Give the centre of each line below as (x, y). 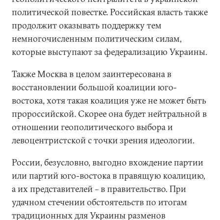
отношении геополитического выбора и (92, 127)
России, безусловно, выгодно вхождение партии (108, 162)
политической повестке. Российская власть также (110, 12)
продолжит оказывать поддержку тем (87, 25)
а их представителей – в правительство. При (99, 189)
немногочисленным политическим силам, (97, 39)
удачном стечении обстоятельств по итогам (99, 202)
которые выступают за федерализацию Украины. (110, 52)
